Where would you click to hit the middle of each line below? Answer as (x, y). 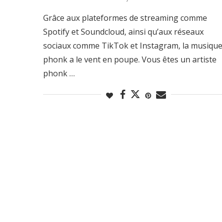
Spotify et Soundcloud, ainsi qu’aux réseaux (123, 31)
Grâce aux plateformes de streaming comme (125, 18)
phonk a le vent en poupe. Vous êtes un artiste (130, 59)
